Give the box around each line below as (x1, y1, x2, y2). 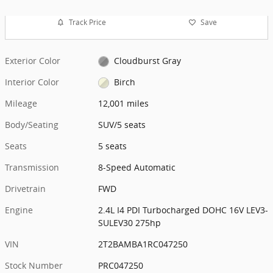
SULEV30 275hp (98, 216, 161, 229)
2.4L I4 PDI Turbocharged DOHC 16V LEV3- (98, 204, 269, 216)
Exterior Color (5, 54, 60, 66)
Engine (5, 204, 33, 216)
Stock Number (5, 259, 63, 271)
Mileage (5, 97, 37, 109)
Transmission (5, 161, 59, 173)
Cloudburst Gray (113, 54, 181, 66)
